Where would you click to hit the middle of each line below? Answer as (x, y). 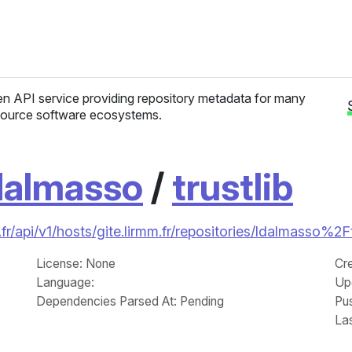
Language (64, 282)
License (58, 264)
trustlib (233, 187)
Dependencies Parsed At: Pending (130, 301)
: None (97, 264)
